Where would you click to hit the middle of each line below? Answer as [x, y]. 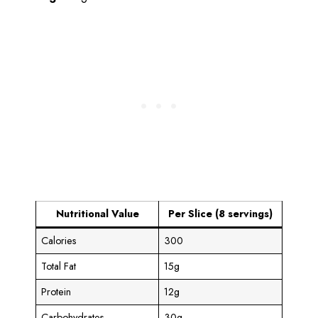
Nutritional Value [97, 213]
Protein [56, 291]
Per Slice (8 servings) [220, 213]
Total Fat [59, 266]
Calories [59, 240]
